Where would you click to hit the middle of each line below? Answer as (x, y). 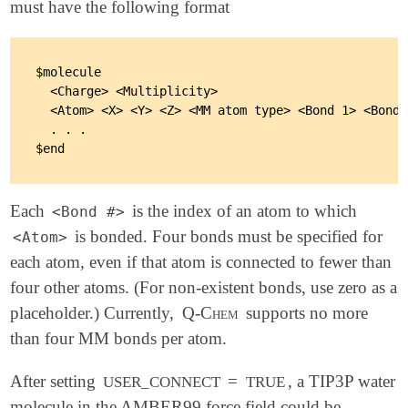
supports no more (305, 313)
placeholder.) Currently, (95, 313)
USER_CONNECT (162, 382)
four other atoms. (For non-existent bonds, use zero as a (204, 288)
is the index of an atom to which (242, 211)
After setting (56, 382)
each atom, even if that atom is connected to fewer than (201, 262)
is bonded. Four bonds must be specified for (226, 237)
